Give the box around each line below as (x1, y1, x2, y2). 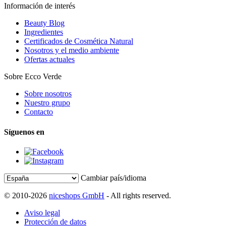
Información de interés (4, 2, 75, 11)
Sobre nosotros (24, 89, 72, 98)
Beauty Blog (24, 19, 65, 28)
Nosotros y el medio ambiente (24, 46, 119, 55)
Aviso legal (24, 208, 60, 217)
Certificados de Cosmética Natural (24, 37, 133, 46)
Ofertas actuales (24, 55, 75, 64)
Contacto (24, 107, 53, 117)
